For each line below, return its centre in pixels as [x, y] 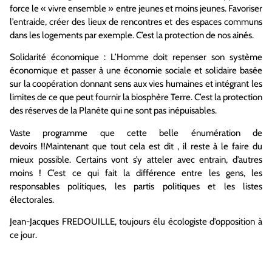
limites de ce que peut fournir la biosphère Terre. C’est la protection [136, 97]
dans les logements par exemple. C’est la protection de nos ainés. [132, 36]
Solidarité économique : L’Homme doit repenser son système [136, 57]
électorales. [32, 199]
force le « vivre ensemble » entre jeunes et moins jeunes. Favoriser [136, 9]
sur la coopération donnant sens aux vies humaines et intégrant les [136, 84]
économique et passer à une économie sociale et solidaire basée [136, 71]
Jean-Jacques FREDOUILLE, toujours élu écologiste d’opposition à [136, 222]
